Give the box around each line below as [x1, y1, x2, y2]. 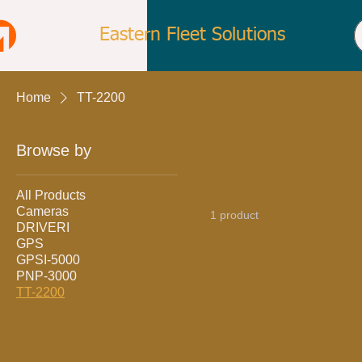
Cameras [16, 204, 69, 218]
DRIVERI [16, 221, 69, 234]
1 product [210, 208, 259, 221]
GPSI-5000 [16, 253, 80, 267]
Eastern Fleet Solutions [99, 26, 285, 44]
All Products [16, 188, 86, 202]
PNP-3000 [16, 269, 77, 283]
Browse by [16, 141, 91, 159]
